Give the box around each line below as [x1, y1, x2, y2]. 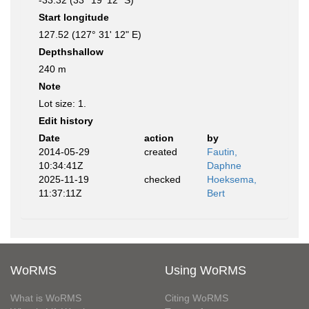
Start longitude [39, 12, 109, 23]
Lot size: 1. [39, 98, 86, 109]
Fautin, [207, 146, 237, 157]
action [143, 132, 174, 143]
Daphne [207, 160, 241, 171]
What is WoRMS [10, 292, 81, 303]
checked [143, 174, 181, 185]
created [143, 146, 177, 157]
